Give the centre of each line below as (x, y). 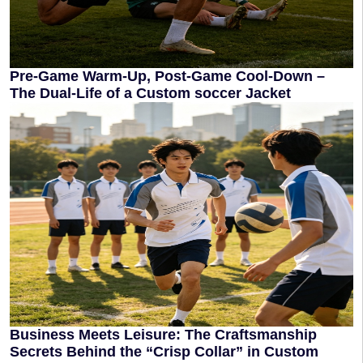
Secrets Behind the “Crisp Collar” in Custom (164, 352)
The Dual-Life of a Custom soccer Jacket (150, 93)
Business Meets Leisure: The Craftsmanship (163, 335)
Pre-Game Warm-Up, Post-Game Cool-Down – (167, 76)
